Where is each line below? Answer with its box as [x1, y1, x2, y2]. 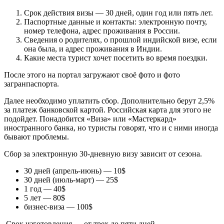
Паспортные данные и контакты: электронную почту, [24, 17, 207, 26]
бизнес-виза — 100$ [24, 202, 92, 211]
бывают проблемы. [4, 132, 71, 141]
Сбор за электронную [4, 149, 79, 158]
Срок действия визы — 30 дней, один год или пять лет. [24, 8, 213, 17]
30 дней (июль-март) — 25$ [24, 175, 118, 184]
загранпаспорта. [4, 79, 59, 88]
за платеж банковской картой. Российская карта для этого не [4, 105, 211, 114]
